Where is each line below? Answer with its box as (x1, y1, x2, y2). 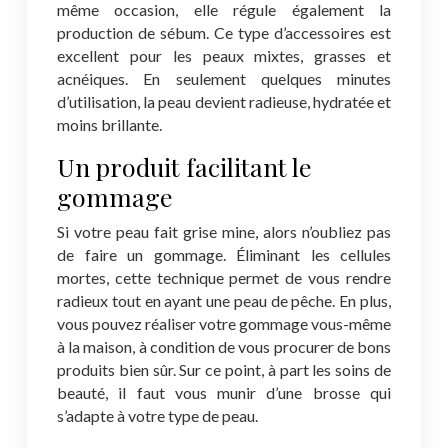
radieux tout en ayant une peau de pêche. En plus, (57, 291, 391, 310)
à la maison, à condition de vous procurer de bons (57, 337, 391, 356)
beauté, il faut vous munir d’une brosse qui (57, 383, 391, 402)
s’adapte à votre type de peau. (57, 406, 258, 425)
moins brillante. (57, 115, 162, 134)
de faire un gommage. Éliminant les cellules (57, 245, 391, 264)
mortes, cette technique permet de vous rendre (57, 268, 391, 287)
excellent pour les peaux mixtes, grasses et (57, 46, 391, 65)
